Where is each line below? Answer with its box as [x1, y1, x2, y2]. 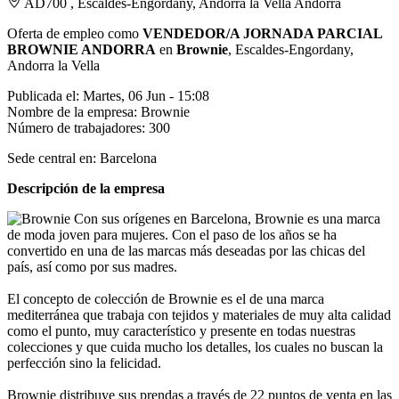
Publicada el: [7, 87, 79, 103]
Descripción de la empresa [7, 180, 165, 196]
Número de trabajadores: [7, 119, 145, 135]
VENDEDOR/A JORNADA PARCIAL [142, 25, 382, 41]
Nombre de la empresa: [7, 103, 137, 119]
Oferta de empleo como [7, 25, 142, 41]
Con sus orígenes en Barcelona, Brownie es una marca [70, 210, 380, 226]
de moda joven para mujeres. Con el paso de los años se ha [7, 226, 337, 242]
